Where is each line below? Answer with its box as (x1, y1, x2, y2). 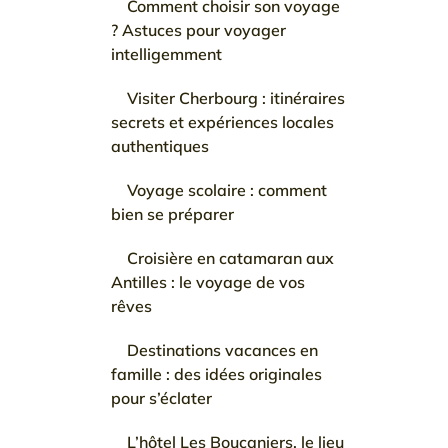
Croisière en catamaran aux (127, 248, 334, 268)
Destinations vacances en (127, 340, 318, 360)
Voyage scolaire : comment (127, 180, 327, 200)
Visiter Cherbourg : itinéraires (127, 88, 345, 108)
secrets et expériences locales (111, 112, 334, 132)
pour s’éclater (111, 388, 212, 408)
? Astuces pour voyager (111, 20, 286, 40)
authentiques (111, 136, 209, 156)
